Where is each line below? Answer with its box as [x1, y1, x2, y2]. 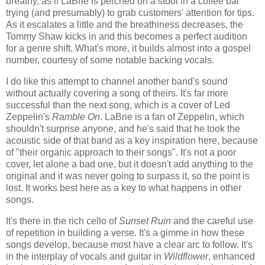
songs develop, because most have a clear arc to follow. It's [6, 239, 253, 250]
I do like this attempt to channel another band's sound [6, 76, 228, 86]
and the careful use [171, 215, 253, 226]
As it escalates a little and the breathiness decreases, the [6, 20, 243, 30]
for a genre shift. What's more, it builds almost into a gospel [6, 43, 251, 54]
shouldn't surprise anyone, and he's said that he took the [6, 123, 240, 134]
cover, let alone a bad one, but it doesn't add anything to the [6, 159, 253, 169]
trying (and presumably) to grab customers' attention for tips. [6, 8, 254, 18]
